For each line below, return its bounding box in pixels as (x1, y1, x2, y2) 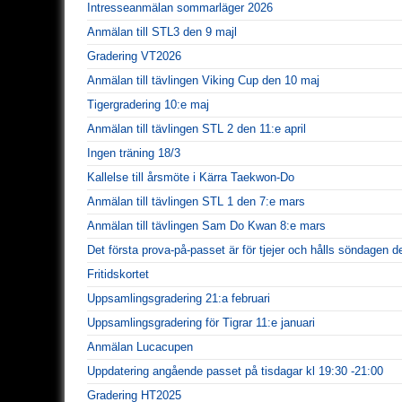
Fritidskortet (87, 267, 149, 281)
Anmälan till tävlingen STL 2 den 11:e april (87, 121, 306, 135)
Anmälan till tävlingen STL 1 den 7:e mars (87, 194, 305, 208)
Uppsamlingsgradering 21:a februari (87, 291, 270, 305)
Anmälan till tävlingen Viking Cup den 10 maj (87, 73, 319, 87)
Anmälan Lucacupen (87, 339, 193, 354)
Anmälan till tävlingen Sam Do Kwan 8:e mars (87, 218, 326, 232)
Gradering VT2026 (87, 48, 181, 63)
